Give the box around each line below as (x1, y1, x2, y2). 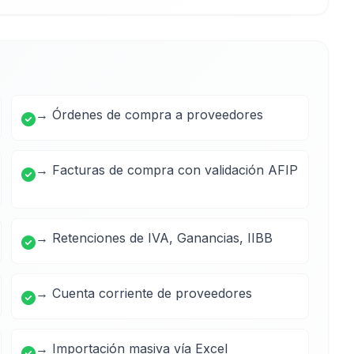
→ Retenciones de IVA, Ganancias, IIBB (36, 230, 273, 246)
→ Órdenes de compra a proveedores (36, 107, 263, 122)
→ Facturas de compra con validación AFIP (36, 162, 298, 178)
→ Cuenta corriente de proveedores (36, 285, 252, 301)
